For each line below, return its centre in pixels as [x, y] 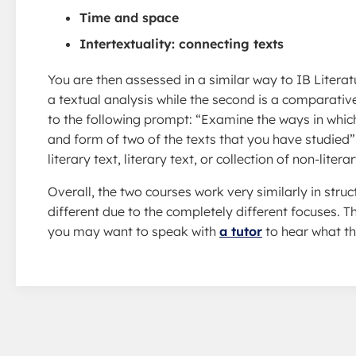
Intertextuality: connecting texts [182, 44]
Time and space [129, 17]
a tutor [241, 231]
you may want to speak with [133, 231]
